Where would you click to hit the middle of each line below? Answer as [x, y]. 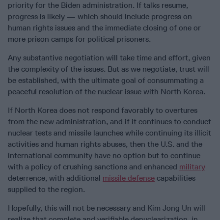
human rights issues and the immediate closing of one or [104, 28]
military [192, 167]
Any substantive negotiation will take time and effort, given [109, 58]
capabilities [175, 178]
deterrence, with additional [55, 178]
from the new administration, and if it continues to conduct [110, 122]
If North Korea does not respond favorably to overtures [103, 110]
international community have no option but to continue [104, 156]
